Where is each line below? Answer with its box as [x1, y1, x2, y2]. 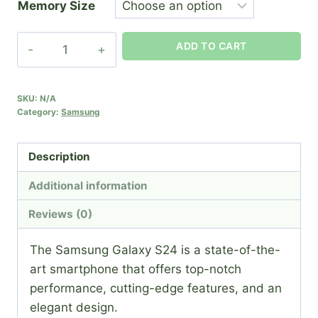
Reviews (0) [28, 207, 93, 221]
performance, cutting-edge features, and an [30, 281, 282, 296]
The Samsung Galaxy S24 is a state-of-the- [30, 243, 280, 258]
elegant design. [30, 300, 118, 315]
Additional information [28, 178, 148, 192]
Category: [17, 106, 61, 117]
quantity [17, 72, 63, 87]
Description [28, 150, 91, 164]
